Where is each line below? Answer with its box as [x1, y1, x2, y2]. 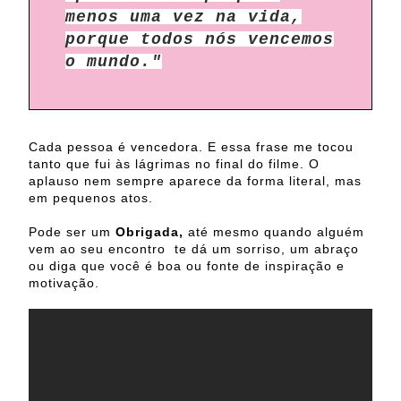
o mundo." [65, 53, 162, 72]
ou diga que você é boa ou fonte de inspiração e [29, 259, 345, 274]
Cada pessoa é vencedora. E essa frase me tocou [29, 140, 354, 155]
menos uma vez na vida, [65, 8, 302, 27]
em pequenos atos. [29, 191, 153, 206]
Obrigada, [115, 225, 188, 240]
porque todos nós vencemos [65, 30, 334, 49]
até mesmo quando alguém [188, 225, 364, 240]
